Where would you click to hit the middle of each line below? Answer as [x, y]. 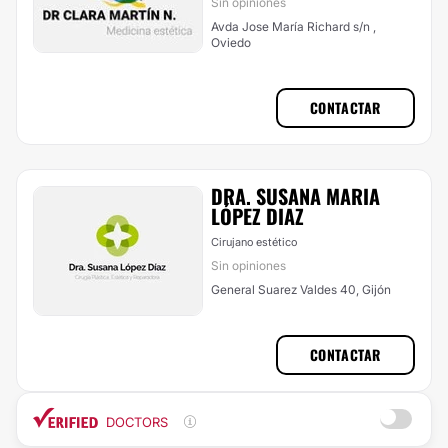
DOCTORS [137, 422]
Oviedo [231, 42]
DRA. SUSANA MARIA [295, 196]
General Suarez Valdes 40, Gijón [301, 289]
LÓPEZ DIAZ [257, 216]
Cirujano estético [254, 242]
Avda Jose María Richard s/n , [293, 26]
